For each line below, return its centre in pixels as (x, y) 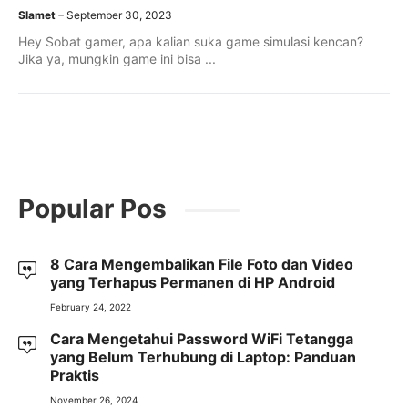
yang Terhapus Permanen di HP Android (193, 282)
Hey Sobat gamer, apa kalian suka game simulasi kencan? (191, 41)
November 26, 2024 (94, 400)
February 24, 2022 (91, 307)
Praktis (75, 375)
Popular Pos (92, 209)
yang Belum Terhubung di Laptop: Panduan (203, 357)
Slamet (37, 15)
